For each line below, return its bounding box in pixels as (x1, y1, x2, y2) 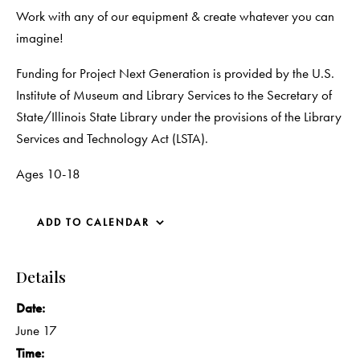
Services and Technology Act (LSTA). (16, 129, 208, 147)
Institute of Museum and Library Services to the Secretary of (16, 86, 332, 104)
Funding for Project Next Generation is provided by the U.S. (16, 64, 334, 82)
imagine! (16, 29, 63, 47)
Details (16, 266, 66, 287)
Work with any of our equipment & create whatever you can (16, 7, 334, 25)
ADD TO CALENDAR (37, 215, 149, 229)
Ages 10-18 (16, 165, 80, 182)
